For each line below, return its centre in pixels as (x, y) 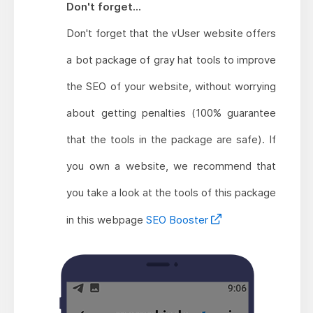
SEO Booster (179, 220)
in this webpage (107, 220)
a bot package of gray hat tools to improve (172, 60)
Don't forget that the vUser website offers (172, 34)
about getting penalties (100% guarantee (172, 113)
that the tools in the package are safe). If (172, 140)
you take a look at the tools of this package (172, 193)
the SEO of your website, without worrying (172, 87)
